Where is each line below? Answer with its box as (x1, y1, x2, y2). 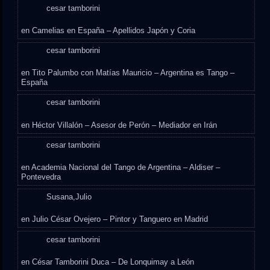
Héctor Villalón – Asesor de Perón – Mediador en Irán (32, 120, 218, 130)
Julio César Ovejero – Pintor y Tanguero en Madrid (32, 215, 209, 224)
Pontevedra (21, 172, 61, 181)
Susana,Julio (46, 192, 92, 202)
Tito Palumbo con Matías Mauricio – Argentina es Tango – (32, 68, 235, 78)
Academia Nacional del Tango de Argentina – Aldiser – (31, 162, 221, 172)
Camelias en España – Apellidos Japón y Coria (32, 25, 196, 35)
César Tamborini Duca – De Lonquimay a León (32, 257, 195, 266)
